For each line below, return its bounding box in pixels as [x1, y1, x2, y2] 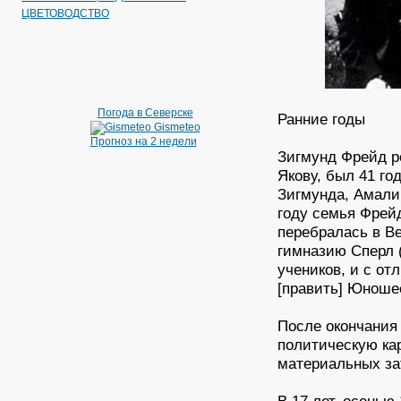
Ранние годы [277, 110, 366, 128]
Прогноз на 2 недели [90, 135, 197, 148]
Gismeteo [153, 121, 200, 134]
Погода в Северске [97, 107, 193, 119]
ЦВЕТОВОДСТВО [21, 7, 109, 20]
